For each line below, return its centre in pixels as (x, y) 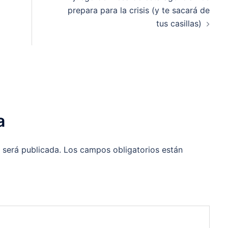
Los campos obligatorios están (123, 150)
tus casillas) (179, 24)
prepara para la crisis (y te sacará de (138, 10)
